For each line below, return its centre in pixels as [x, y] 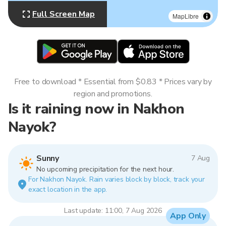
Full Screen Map [64, 14]
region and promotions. [113, 94]
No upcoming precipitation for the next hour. [105, 169]
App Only [188, 216]
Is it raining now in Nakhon [96, 109]
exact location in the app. [68, 189]
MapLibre [186, 16]
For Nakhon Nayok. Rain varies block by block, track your [117, 179]
